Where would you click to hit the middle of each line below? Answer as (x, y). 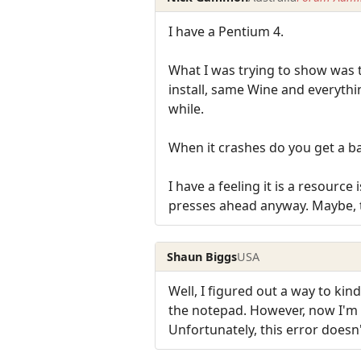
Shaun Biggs (202, 256)
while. (186, 109)
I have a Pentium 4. (226, 32)
